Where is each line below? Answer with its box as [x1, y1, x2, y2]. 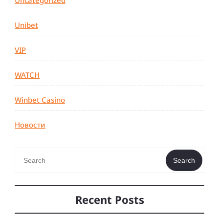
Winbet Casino [15, 95, 65, 105]
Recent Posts [75, 192, 144, 207]
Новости [15, 120, 45, 130]
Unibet [15, 20, 38, 30]
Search [173, 156, 195, 165]
